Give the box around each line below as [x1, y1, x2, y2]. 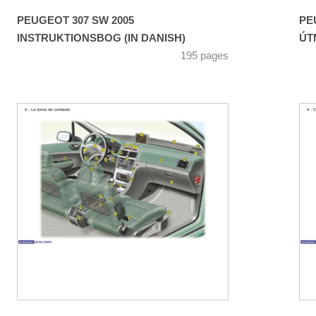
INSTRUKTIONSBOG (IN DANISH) [17, 32, 186, 44]
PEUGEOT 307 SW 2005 [17, 15, 134, 27]
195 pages [181, 50, 229, 62]
